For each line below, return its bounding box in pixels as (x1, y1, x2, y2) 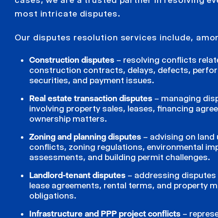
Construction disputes (29, 54, 116, 65)
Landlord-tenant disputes (29, 170, 127, 180)
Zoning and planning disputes (29, 131, 143, 142)
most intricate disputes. (15, 8, 121, 18)
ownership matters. (29, 113, 107, 124)
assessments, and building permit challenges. (29, 152, 210, 162)
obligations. (29, 190, 76, 200)
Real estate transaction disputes (29, 93, 154, 103)
